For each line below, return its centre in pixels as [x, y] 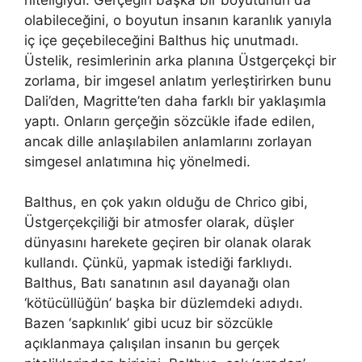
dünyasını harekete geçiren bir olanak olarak [168, 242]
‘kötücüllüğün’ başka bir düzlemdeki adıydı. [164, 303]
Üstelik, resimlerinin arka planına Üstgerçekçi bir [180, 60]
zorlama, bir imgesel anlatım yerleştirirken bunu [178, 80]
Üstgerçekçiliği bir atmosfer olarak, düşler [159, 222]
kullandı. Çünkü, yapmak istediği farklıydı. [158, 263]
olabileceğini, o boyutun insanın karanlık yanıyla [178, 20]
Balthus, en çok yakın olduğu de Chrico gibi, [166, 202]
